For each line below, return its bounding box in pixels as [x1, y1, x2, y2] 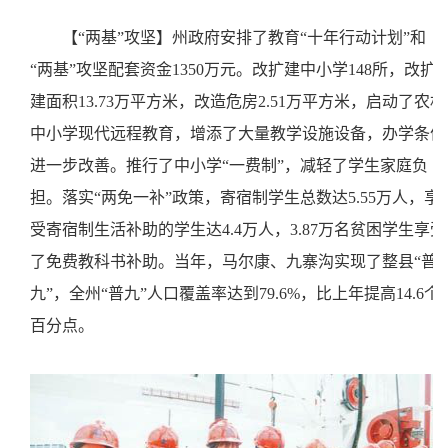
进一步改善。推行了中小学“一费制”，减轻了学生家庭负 [30, 157, 428, 174]
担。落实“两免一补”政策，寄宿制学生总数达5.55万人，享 [30, 189, 440, 206]
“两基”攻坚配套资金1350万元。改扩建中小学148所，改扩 [30, 61, 436, 78]
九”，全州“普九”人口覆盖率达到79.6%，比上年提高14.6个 [30, 285, 440, 302]
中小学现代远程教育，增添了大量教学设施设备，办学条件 [30, 125, 446, 142]
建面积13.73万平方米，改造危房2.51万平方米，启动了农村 [30, 93, 446, 110]
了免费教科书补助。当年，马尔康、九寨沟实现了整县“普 [30, 253, 437, 270]
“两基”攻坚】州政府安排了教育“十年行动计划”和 [78, 29, 426, 46]
